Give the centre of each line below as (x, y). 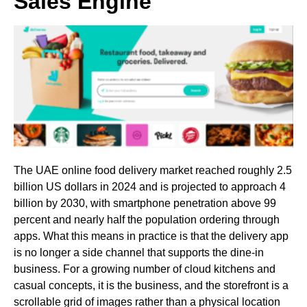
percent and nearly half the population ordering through (147, 219)
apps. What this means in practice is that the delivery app (151, 236)
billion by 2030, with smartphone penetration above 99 (145, 203)
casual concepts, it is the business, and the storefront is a (151, 285)
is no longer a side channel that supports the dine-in (139, 252)
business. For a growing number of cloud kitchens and (145, 269)
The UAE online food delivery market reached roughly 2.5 (153, 170)
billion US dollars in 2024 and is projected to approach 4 (150, 186)
